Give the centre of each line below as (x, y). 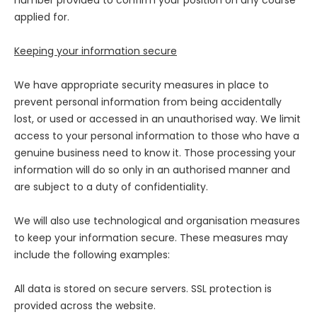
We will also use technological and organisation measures (157, 221)
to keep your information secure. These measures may (151, 238)
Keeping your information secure (96, 51)
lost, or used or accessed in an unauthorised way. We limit (157, 119)
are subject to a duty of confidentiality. (111, 187)
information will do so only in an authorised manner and (152, 170)
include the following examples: (92, 255)
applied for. (42, 17)
